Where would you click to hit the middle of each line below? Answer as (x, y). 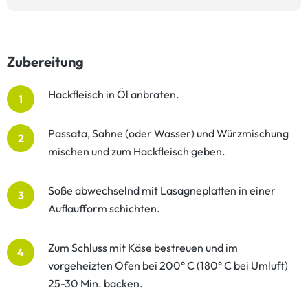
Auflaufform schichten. (104, 208)
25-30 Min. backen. (96, 283)
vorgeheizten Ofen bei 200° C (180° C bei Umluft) (168, 265)
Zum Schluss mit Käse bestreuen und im (143, 247)
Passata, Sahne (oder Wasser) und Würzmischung (168, 133)
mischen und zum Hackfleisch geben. (137, 151)
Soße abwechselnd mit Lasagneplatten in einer (162, 190)
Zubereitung (45, 62)
